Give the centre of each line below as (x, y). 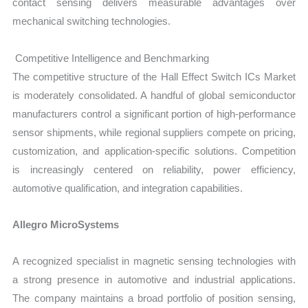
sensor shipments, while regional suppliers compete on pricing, (154, 132)
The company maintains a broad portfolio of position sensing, (154, 298)
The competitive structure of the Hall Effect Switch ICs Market (154, 76)
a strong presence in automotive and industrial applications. (154, 280)
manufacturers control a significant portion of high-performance (154, 113)
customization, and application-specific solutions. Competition (154, 151)
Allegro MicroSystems (66, 224)
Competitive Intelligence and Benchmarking (112, 58)
